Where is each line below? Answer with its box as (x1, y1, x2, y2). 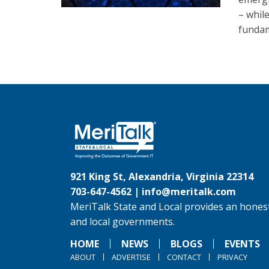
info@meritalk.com (142, 185, 236, 198)
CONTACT (167, 252, 201, 262)
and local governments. (70, 215, 175, 228)
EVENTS (225, 237, 260, 250)
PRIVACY (217, 252, 247, 262)
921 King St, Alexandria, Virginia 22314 (70, 170, 253, 183)
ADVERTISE (112, 252, 151, 262)
